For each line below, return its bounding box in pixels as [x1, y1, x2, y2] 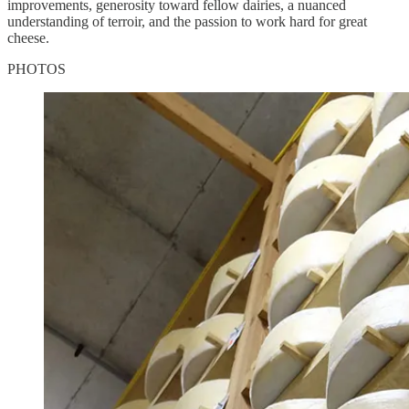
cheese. [7, 29, 49, 46]
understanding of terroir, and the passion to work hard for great [7, 13, 367, 29]
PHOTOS [7, 60, 66, 77]
